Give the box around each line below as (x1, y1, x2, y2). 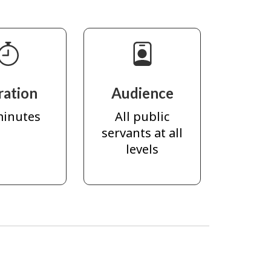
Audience (111, 84, 174, 102)
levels (126, 140, 159, 157)
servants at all (102, 124, 183, 141)
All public (115, 108, 170, 125)
